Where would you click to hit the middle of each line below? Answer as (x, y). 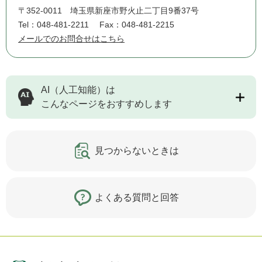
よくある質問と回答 (137, 198)
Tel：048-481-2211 (54, 25)
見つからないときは (137, 151)
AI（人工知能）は (78, 90)
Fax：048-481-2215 (137, 25)
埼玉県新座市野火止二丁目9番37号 (135, 11)
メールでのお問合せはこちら (71, 39)
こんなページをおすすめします (106, 104)
